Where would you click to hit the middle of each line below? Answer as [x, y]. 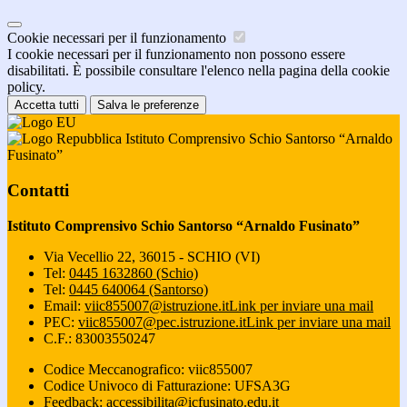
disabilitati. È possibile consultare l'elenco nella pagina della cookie [199, 71]
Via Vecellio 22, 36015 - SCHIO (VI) [152, 256]
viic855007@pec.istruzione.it [162, 322]
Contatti [38, 190]
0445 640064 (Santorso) [139, 289]
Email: [64, 305]
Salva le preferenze [148, 105]
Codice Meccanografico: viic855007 [148, 369]
